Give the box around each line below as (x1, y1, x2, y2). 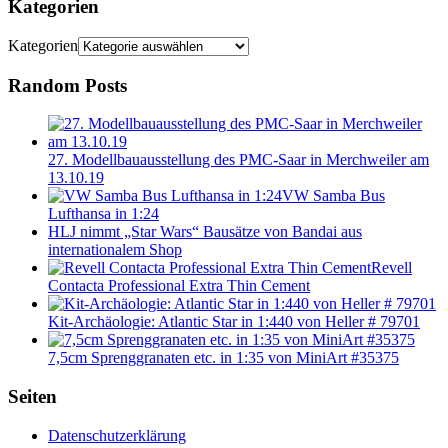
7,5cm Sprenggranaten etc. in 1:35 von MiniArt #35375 (48, 349, 399, 367)
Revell (371, 259, 412, 277)
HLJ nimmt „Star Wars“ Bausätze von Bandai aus (48, 223, 362, 241)
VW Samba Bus (282, 187, 385, 205)
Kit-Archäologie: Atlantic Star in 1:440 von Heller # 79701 (48, 313, 420, 331)
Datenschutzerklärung (48, 426, 186, 444)
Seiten (8, 386, 57, 408)
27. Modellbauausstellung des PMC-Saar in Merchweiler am (48, 151, 429, 169)
